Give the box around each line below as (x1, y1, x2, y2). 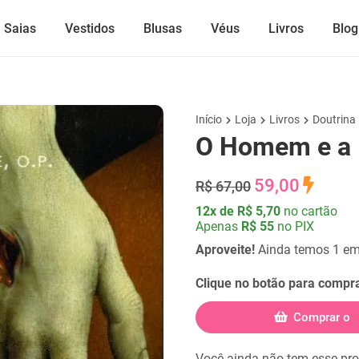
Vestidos (64, 21, 115, 36)
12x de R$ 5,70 (196, 204, 280, 219)
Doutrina (313, 113, 356, 126)
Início (196, 113, 222, 126)
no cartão (284, 204, 337, 219)
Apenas (196, 219, 241, 234)
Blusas (143, 21, 182, 36)
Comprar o (293, 310, 350, 325)
